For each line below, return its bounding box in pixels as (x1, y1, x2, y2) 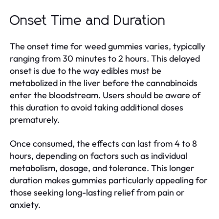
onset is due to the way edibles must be (10, 65, 161, 76)
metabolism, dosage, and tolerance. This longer (10, 162, 195, 174)
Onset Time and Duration (10, 14, 166, 28)
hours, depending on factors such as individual (10, 150, 187, 161)
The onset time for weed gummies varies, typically (10, 40, 205, 52)
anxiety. (10, 198, 41, 210)
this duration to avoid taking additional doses (10, 101, 183, 113)
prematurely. (10, 113, 60, 125)
